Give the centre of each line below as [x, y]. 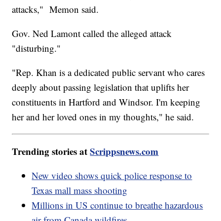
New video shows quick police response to [112, 176]
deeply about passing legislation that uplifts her [101, 87]
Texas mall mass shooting [80, 190]
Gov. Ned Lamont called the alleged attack [92, 34]
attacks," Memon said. [57, 9]
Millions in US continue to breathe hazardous [117, 205]
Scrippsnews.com [124, 151]
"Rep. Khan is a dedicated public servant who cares [109, 73]
